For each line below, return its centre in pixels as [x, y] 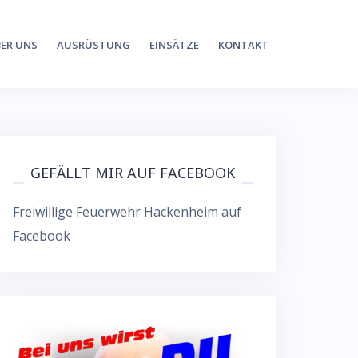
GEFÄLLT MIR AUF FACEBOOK [133, 173]
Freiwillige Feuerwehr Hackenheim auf [127, 212]
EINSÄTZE [174, 45]
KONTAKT [243, 45]
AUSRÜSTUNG [93, 45]
